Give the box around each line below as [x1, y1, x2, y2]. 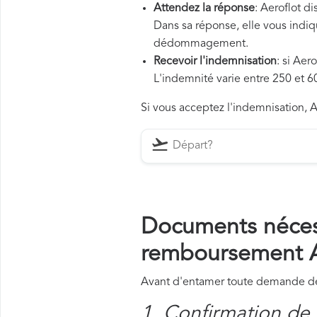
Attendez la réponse [154, 3, 255, 14]
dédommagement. [154, 38, 248, 50]
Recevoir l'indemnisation [154, 56, 277, 67]
